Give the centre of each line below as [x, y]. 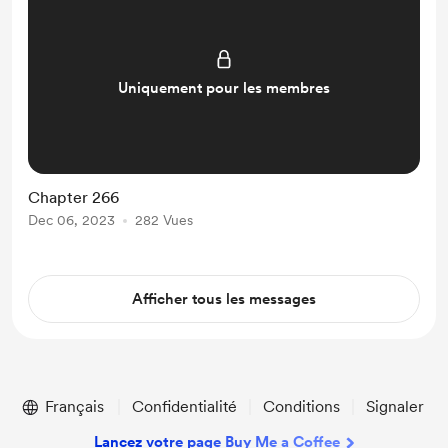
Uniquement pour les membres [224, 88]
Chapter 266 [73, 197]
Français [74, 406]
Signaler [395, 406]
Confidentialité [184, 406]
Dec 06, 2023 [71, 220]
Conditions [301, 406]
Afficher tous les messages [224, 299]
